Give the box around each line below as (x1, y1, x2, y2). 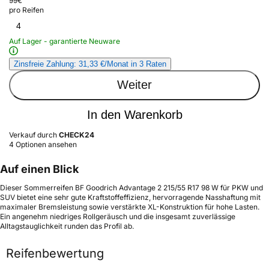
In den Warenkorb (86, 108, 183, 122)
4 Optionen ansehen (9, 139, 77, 149)
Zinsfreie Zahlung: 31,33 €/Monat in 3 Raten (14, 59, 166, 68)
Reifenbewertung (6, 246, 104, 261)
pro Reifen (9, 5, 44, 14)
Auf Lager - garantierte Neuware (9, 36, 120, 46)
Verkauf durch (9, 130, 59, 139)
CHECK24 (59, 130, 94, 139)
